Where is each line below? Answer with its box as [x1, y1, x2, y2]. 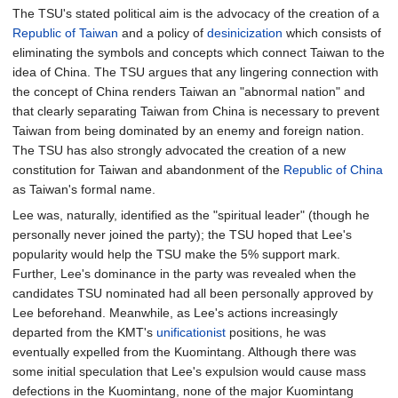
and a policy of [118, 26, 207, 40]
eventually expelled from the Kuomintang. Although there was [12, 345, 356, 359]
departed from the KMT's [12, 325, 156, 339]
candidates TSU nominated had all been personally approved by [12, 286, 373, 300]
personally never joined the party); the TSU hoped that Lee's [12, 227, 352, 242]
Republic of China [283, 163, 383, 177]
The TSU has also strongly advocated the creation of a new [12, 143, 346, 157]
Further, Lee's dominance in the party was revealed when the [12, 267, 356, 281]
